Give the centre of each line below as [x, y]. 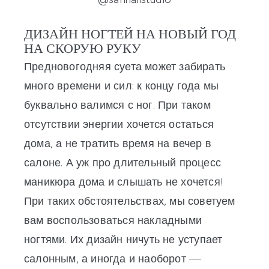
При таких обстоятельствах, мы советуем [130, 201]
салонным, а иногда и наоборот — [113, 259]
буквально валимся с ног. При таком [117, 105]
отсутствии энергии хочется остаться [119, 125]
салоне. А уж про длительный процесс [122, 163]
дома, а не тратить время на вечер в [118, 144]
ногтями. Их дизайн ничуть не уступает [123, 240]
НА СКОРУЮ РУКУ [83, 50]
